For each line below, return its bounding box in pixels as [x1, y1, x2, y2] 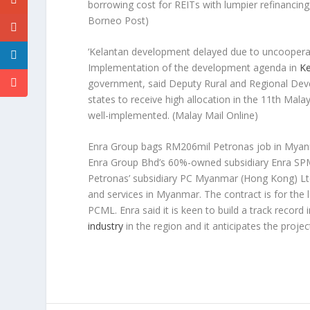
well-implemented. [88, 109, 173, 122]
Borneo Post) [88, 13, 149, 27]
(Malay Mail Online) [172, 109, 259, 122]
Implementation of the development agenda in [88, 61, 300, 75]
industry [88, 219, 127, 233]
